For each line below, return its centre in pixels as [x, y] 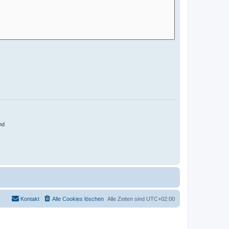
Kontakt [30, 199]
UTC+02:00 [161, 199]
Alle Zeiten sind [127, 199]
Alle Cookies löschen [78, 199]
